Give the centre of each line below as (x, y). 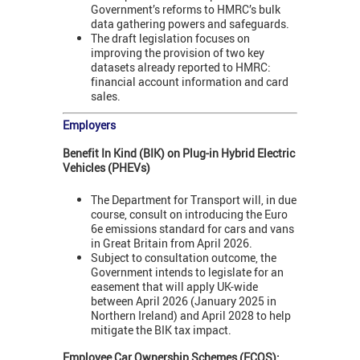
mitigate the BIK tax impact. (161, 330)
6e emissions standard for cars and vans (192, 229)
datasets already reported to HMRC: (181, 67)
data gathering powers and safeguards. (191, 24)
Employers (89, 125)
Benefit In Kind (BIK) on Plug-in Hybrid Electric (179, 153)
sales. (106, 96)
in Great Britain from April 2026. (172, 243)
